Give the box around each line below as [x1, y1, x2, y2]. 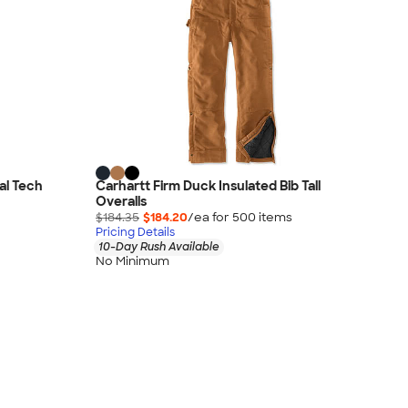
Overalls [96, 192, 147, 209]
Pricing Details [96, 224, 175, 240]
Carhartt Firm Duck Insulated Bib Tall [96, 177, 321, 194]
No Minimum [96, 253, 169, 270]
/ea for [188, 209, 232, 225]
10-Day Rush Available [98, 239, 219, 254]
